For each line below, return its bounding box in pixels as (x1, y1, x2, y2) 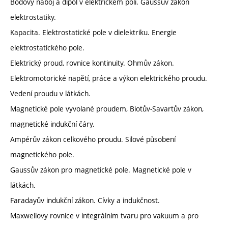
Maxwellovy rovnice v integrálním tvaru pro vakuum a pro (10, 210, 198, 220)
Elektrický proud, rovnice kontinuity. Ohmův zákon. (10, 58, 174, 68)
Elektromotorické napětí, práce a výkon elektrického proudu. (10, 73, 207, 83)
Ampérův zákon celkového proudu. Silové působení (10, 134, 176, 144)
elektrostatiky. (10, 12, 56, 22)
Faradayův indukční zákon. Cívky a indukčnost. (10, 195, 160, 205)
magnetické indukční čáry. (10, 119, 95, 129)
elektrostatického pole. (10, 42, 84, 52)
